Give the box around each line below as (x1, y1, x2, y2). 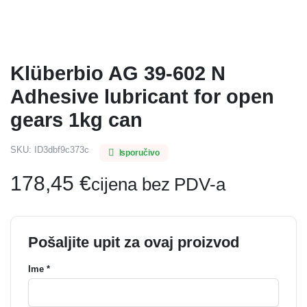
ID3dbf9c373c (34, 145, 89, 155)
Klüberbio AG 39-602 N (10, 62, 225, 84)
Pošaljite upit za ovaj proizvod (28, 234, 239, 251)
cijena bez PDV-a (90, 174, 226, 195)
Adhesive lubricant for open (10, 86, 274, 108)
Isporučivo (119, 148, 160, 158)
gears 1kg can (10, 109, 143, 131)
